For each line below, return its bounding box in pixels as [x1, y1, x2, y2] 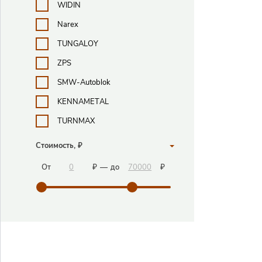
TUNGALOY [57, 38, 98, 49]
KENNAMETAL [57, 96, 109, 107]
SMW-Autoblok [57, 77, 111, 88]
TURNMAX [57, 115, 95, 126]
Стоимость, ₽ [36, 140, 82, 151]
